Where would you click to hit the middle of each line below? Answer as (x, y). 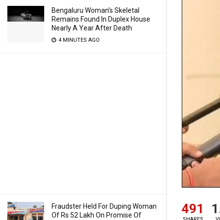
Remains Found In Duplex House (101, 19)
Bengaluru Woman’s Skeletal (96, 10)
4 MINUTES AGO (78, 40)
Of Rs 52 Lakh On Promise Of (96, 215)
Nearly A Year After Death (92, 28)
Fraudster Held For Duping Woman (104, 206)
